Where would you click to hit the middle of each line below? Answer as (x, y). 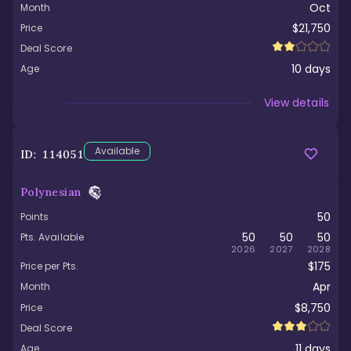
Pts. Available (52, 237)
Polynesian (51, 192)
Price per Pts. (49, 266)
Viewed (43, 103)
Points (35, 217)
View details (297, 102)
